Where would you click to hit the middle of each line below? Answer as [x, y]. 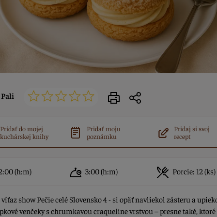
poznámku [102, 136]
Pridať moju [104, 128]
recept [182, 136]
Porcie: [183, 171]
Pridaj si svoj [192, 128]
